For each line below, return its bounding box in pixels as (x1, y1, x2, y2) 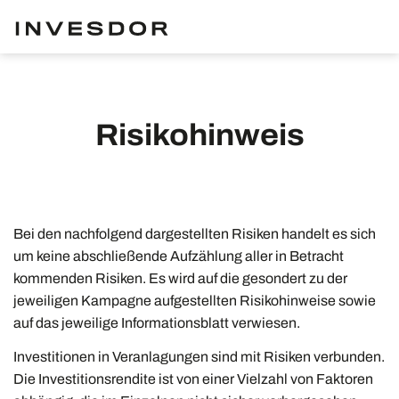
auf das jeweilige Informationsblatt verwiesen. (13, 315, 300, 330)
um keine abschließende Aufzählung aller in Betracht (13, 248, 344, 264)
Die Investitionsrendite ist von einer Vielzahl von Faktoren (13, 370, 373, 387)
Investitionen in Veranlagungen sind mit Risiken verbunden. (13, 348, 385, 364)
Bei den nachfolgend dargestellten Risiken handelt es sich (13, 226, 376, 241)
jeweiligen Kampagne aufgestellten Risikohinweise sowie (13, 293, 376, 308)
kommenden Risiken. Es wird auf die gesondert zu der (13, 271, 347, 286)
